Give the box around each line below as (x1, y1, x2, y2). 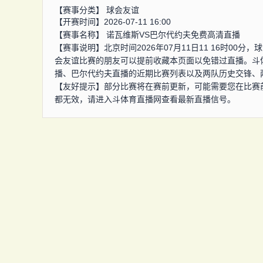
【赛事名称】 (55, 30, 106, 39)
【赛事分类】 (55, 5, 106, 15)
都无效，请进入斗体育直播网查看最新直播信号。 (55, 95, 235, 104)
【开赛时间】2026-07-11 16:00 (55, 17, 171, 26)
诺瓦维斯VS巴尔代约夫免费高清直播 (106, 30, 240, 39)
